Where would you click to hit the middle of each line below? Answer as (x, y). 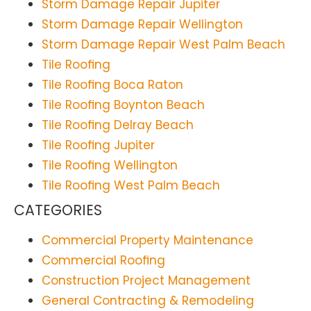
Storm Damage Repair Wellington (142, 25)
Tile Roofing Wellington (110, 166)
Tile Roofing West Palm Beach (131, 186)
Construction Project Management (146, 281)
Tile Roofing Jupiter (98, 145)
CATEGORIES (58, 210)
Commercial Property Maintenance (148, 241)
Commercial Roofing (103, 261)
